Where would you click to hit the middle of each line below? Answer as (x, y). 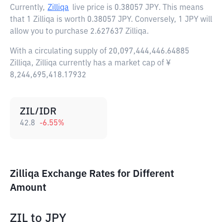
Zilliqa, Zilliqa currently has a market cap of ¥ (90, 63)
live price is (93, 8)
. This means (181, 8)
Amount (28, 188)
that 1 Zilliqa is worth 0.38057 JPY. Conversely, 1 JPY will (111, 20)
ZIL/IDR (38, 111)
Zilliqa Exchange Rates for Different (92, 174)
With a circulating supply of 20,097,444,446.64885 (100, 52)
